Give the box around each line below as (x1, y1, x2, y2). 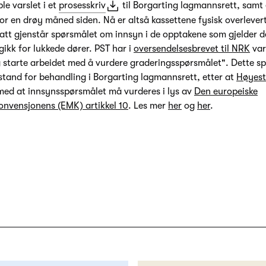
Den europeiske (194, 86, 258, 97)
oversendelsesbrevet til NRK (134, 43, 250, 55)
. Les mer (128, 100, 168, 112)
